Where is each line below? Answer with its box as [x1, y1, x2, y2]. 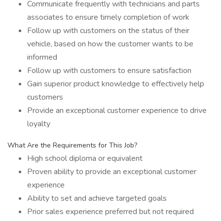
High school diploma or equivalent [27, 153, 143, 164]
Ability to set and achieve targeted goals [27, 193, 167, 204]
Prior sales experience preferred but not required [27, 206, 194, 217]
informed [27, 52, 57, 63]
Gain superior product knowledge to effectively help [27, 78, 204, 89]
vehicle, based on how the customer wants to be [27, 38, 193, 49]
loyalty [27, 118, 50, 129]
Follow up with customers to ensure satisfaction [27, 65, 191, 76]
